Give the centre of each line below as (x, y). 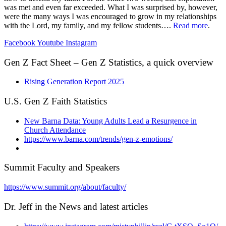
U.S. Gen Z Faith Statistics (55, 101)
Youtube (50, 42)
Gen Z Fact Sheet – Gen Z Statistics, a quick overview (109, 62)
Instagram (81, 42)
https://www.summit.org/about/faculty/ (65, 187)
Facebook (20, 42)
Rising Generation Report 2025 (74, 82)
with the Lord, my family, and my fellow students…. (89, 25)
